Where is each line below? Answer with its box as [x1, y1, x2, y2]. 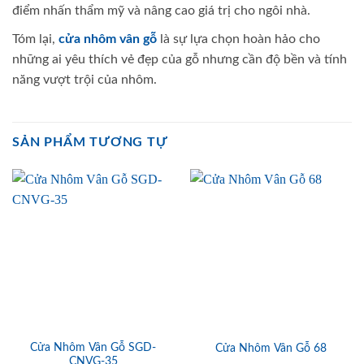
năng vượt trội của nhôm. [12, 72, 157, 86]
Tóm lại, [12, 32, 58, 45]
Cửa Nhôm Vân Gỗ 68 [215, 342, 327, 354]
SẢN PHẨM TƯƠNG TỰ [12, 136, 168, 149]
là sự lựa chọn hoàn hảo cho [157, 32, 320, 45]
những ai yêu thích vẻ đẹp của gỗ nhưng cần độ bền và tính [12, 52, 347, 66]
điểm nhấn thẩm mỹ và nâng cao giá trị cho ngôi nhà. [12, 4, 310, 18]
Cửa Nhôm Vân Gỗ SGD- [30, 341, 156, 353]
